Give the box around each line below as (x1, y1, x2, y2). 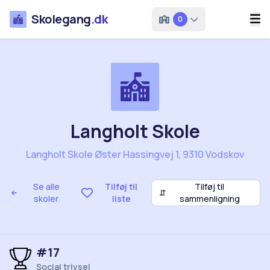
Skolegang (31, 11, 91, 27)
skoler (34, 193, 59, 204)
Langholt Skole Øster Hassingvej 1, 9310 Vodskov (26, 148, 244, 161)
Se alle (33, 181, 60, 192)
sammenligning (179, 193, 240, 204)
